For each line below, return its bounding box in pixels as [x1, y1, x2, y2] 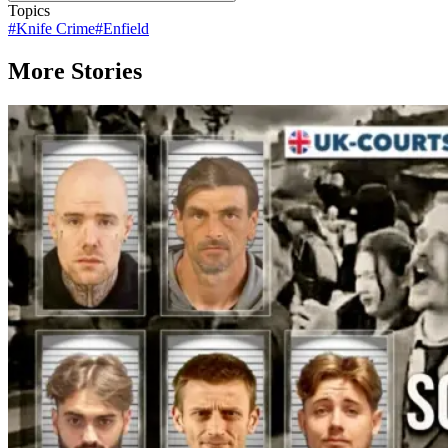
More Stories [8, 57, 142, 84]
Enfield [103, 19, 149, 37]
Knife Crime [16, 19, 95, 37]
